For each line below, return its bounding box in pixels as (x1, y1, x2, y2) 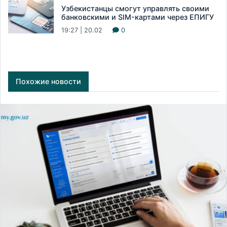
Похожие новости (16, 77, 81, 86)
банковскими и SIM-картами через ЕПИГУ (61, 12, 214, 21)
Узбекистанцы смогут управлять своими (61, 4, 209, 13)
